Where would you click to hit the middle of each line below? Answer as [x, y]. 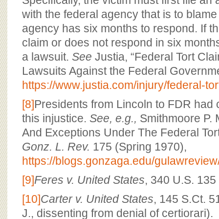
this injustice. [56, 118]
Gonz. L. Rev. [56, 147]
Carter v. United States [97, 199]
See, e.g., [113, 118]
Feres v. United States [89, 180]
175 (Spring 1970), [138, 147]
